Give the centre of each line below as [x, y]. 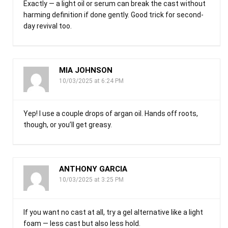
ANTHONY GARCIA [93, 169]
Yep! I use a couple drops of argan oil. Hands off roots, [111, 113]
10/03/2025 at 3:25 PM [91, 179]
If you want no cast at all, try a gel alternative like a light [113, 212]
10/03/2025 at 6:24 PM [91, 81]
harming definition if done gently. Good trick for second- [113, 15]
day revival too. [48, 26]
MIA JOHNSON [86, 70]
